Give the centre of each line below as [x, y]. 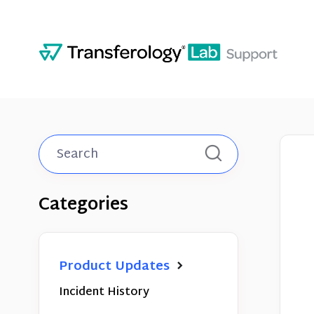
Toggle [251, 153]
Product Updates [116, 267]
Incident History [104, 293]
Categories [83, 205]
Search [250, 164]
